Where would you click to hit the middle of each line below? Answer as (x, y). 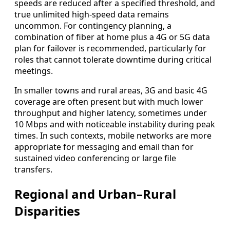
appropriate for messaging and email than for (104, 147)
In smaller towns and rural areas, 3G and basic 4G (111, 91)
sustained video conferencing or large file (95, 158)
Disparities (47, 211)
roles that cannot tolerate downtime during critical (113, 60)
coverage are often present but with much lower (109, 102)
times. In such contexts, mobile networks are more (113, 136)
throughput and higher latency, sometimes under (111, 113)
